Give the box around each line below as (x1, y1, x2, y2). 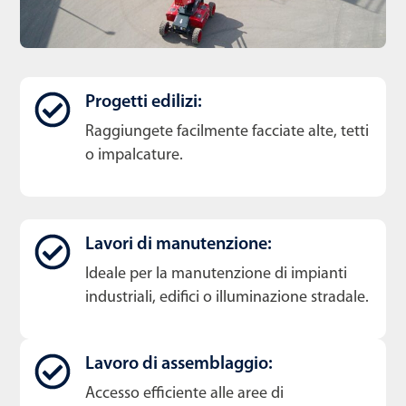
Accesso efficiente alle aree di (85, 384, 284, 402)
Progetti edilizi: (85, 92, 202, 111)
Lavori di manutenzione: (85, 235, 272, 254)
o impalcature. (85, 146, 183, 164)
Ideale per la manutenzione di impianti (85, 265, 347, 283)
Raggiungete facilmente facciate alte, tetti (85, 122, 369, 140)
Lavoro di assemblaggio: (85, 354, 273, 373)
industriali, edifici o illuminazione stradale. (85, 288, 369, 306)
